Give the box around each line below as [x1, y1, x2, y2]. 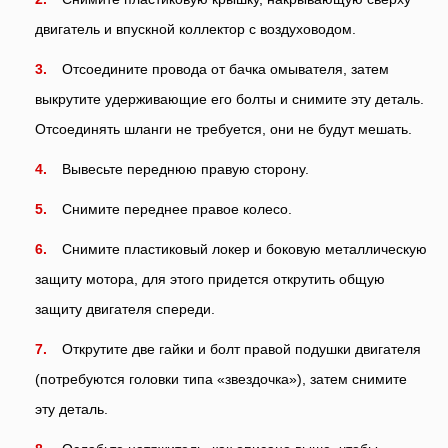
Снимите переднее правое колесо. [62, 200, 292, 217]
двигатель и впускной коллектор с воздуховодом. [35, 20, 356, 37]
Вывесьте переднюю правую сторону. [62, 160, 309, 177]
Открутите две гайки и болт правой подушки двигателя [62, 340, 421, 357]
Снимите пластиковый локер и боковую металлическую [62, 240, 427, 257]
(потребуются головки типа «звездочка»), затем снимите [35, 370, 407, 387]
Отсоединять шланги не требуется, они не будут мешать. [35, 120, 412, 137]
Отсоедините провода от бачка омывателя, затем [62, 60, 389, 77]
